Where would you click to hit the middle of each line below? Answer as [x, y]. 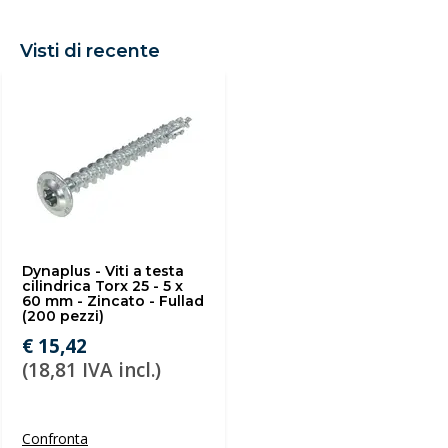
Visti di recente [90, 51]
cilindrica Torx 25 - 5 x [102, 286]
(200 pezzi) [63, 316]
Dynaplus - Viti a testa [103, 271]
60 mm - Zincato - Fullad [113, 301]
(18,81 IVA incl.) [91, 370]
